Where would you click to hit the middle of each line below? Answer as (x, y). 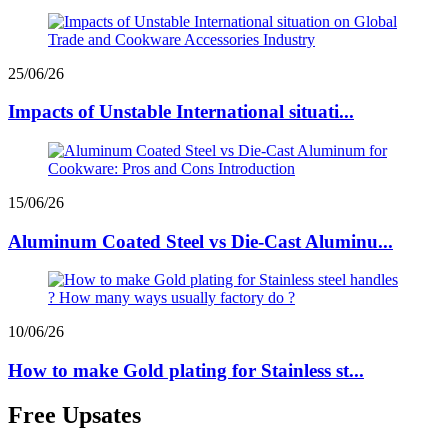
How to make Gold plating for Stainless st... (186, 371)
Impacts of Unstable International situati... (181, 112)
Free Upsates (74, 415)
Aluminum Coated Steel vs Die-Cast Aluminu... (200, 241)
